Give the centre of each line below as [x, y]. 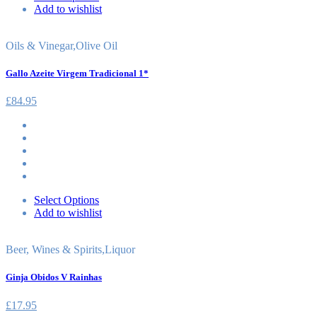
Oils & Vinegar [39, 45]
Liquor [120, 250]
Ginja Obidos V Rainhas [54, 277]
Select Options [67, 200]
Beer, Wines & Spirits [54, 250]
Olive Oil [97, 45]
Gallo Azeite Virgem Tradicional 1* [77, 74]
